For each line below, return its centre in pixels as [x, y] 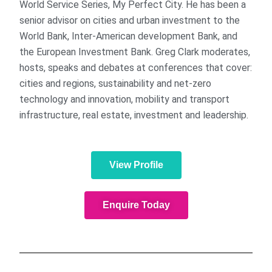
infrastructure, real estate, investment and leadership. [134, 115]
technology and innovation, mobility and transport [125, 100]
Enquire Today [136, 205]
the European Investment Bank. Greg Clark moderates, [135, 52]
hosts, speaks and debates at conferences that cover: [136, 68]
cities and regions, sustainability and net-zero [116, 84]
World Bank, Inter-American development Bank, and [129, 36]
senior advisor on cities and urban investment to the [130, 21]
